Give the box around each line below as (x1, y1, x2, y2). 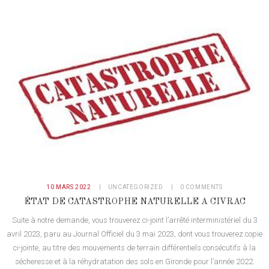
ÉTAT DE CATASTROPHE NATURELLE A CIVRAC (23, 198, 246, 207)
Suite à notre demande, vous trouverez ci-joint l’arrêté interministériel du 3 (11, 216, 258, 225)
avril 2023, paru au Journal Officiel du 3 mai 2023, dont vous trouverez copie (7, 229, 262, 239)
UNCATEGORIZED (107, 183, 163, 190)
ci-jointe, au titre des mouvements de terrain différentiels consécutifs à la (13, 243, 256, 253)
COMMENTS (185, 183, 223, 190)
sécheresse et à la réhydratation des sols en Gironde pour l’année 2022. (14, 257, 255, 267)
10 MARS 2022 (46, 183, 91, 190)
